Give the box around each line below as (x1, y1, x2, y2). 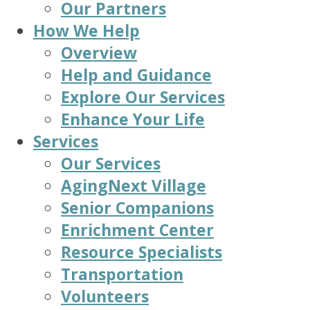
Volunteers (61, 285, 149, 307)
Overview (61, 42, 137, 64)
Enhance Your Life (61, 108, 205, 130)
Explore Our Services (61, 86, 225, 108)
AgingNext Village (61, 174, 206, 197)
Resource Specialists (61, 241, 222, 263)
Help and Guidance (61, 64, 212, 86)
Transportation (61, 263, 183, 285)
